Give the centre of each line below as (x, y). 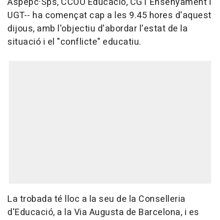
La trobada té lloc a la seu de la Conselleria (96, 199)
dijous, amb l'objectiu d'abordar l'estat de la (97, 29)
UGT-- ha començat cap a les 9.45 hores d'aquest (110, 16)
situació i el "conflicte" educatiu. (74, 42)
